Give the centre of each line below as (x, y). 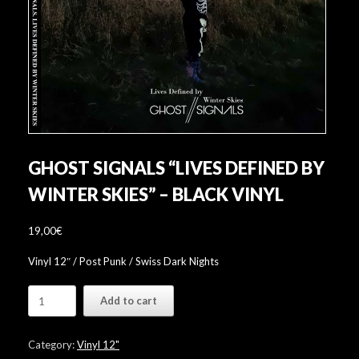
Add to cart (129, 300)
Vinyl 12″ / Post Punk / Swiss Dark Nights (123, 262)
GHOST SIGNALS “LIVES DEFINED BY (176, 167)
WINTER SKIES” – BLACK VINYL (156, 194)
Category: (52, 344)
